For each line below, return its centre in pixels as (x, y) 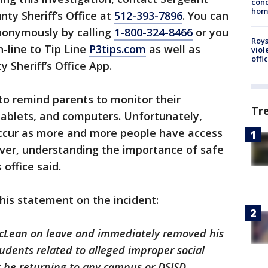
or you (211, 32)
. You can (205, 16)
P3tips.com (118, 49)
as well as (173, 49)
